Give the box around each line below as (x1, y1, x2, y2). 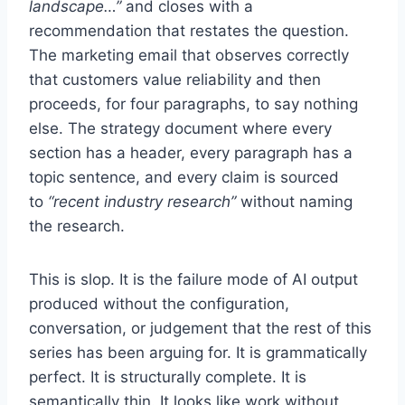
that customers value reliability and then (29, 70, 321, 89)
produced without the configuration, (29, 294, 289, 313)
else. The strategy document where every (29, 118, 332, 137)
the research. (29, 216, 125, 235)
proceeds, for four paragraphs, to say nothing (29, 94, 358, 113)
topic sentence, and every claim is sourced (29, 167, 339, 186)
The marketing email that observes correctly (29, 45, 349, 64)
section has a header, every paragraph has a (29, 143, 353, 162)
